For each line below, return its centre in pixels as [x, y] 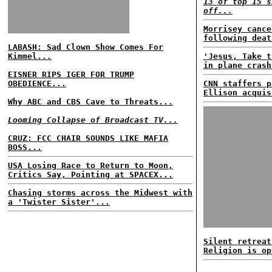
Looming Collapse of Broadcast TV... [93, 120]
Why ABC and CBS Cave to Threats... [90, 102]
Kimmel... [30, 56]
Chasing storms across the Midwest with [100, 193]
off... [218, 11]
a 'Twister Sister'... [59, 202]
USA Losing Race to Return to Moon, [90, 165]
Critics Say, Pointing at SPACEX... [90, 175]
